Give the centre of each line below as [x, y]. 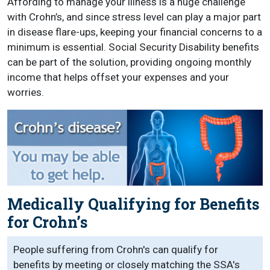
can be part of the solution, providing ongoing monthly [129, 62]
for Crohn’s [47, 222]
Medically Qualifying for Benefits [133, 204]
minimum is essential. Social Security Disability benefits [133, 47]
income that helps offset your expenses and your [118, 77]
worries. [26, 92]
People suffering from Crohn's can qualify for [116, 250]
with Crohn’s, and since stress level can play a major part [134, 17]
